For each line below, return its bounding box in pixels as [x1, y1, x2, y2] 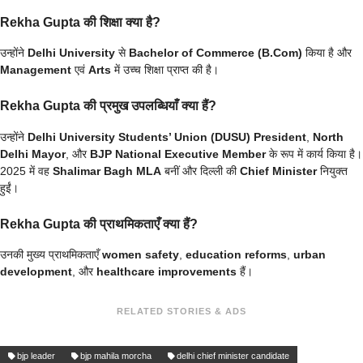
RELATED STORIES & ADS [117, 306, 246, 317]
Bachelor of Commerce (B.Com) [129, 46, 302, 60]
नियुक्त [317, 164, 348, 177]
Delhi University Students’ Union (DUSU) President [28, 130, 306, 143]
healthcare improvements [96, 265, 237, 279]
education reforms [186, 248, 287, 262]
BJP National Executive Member [90, 147, 266, 160]
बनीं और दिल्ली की [161, 164, 240, 177]
